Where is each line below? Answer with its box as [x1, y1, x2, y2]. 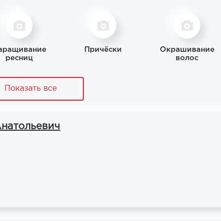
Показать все [4, 85, 57, 92]
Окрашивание [159, 46, 215, 53]
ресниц [5, 55, 33, 61]
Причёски [84, 46, 122, 53]
